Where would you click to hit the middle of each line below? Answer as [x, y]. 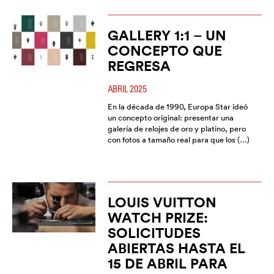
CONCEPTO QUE [165, 51]
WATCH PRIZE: [157, 218]
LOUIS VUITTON [162, 202]
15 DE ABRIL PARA [167, 264]
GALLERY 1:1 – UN [167, 35]
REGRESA [139, 66]
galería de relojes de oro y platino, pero [176, 129]
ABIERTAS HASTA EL [176, 248]
